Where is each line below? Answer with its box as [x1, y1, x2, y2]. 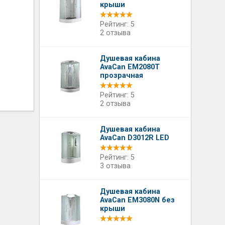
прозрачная [100, 71, 144, 80]
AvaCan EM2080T [100, 63, 160, 71]
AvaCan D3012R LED [100, 134, 170, 142]
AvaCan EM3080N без [100, 196, 175, 204]
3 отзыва [100, 162, 131, 170]
